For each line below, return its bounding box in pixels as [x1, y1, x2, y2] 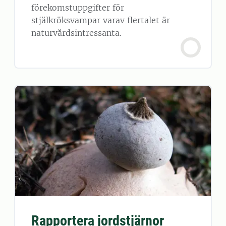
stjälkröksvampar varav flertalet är [31, 15, 170, 26]
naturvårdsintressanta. [31, 28, 122, 38]
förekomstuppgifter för [31, 3, 124, 13]
